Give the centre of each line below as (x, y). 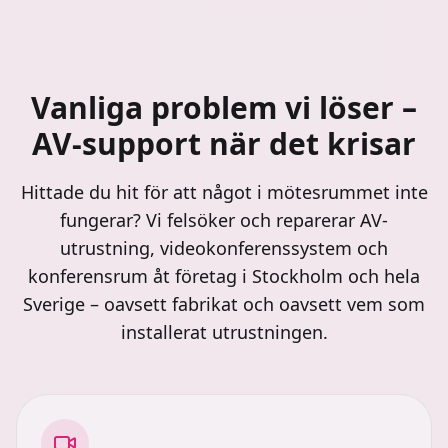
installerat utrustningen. (224, 332)
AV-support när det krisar (224, 143)
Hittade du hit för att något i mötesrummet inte (224, 192)
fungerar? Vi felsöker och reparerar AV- (224, 220)
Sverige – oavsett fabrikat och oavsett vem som (224, 304)
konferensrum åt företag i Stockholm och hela (224, 276)
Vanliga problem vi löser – (224, 107)
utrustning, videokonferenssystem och (224, 248)
